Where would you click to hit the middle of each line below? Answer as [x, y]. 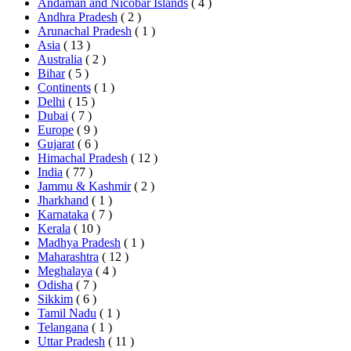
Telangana [63, 327]
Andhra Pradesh [78, 17]
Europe [56, 130]
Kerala [54, 229]
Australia [60, 60]
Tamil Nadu [67, 313]
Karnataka [63, 215]
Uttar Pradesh [71, 342]
